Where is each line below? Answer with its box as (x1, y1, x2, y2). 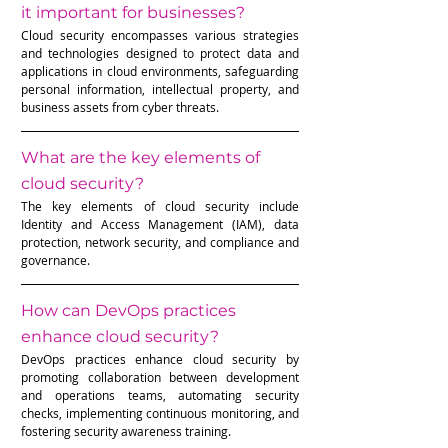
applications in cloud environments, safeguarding (21, 62, 299, 79)
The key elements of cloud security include (21, 197, 299, 214)
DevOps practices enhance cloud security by (21, 350, 299, 367)
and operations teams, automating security (21, 386, 299, 403)
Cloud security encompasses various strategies (21, 26, 299, 43)
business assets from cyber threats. (21, 98, 219, 115)
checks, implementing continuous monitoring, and (21, 404, 299, 421)
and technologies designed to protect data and (21, 44, 299, 61)
